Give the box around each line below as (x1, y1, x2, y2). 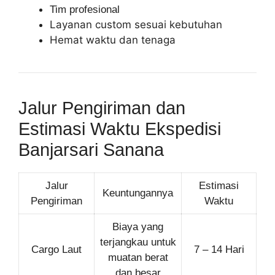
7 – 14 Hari (193, 243, 244, 255)
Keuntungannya (103, 187, 173, 199)
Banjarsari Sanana (18, 139, 164, 160)
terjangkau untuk (99, 236, 176, 248)
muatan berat (107, 251, 168, 263)
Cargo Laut (31, 243, 82, 255)
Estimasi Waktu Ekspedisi (18, 118, 221, 139)
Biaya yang (112, 220, 163, 233)
